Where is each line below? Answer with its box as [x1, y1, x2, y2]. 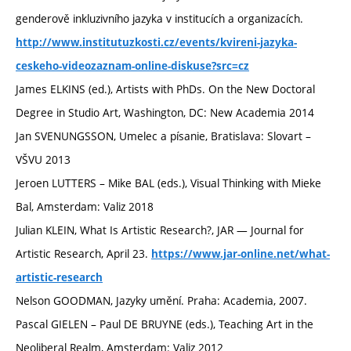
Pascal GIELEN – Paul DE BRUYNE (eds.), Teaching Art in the [16, 317, 313, 332]
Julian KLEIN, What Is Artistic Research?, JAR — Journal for [16, 223, 304, 238]
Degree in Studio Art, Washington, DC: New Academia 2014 [16, 105, 314, 121]
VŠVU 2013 [16, 152, 71, 168]
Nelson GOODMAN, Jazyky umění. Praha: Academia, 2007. [16, 293, 307, 309]
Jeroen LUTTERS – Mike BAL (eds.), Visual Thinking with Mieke [16, 175, 321, 191]
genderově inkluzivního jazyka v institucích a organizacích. [16, 11, 303, 27]
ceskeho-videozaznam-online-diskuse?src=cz [16, 59, 249, 74]
